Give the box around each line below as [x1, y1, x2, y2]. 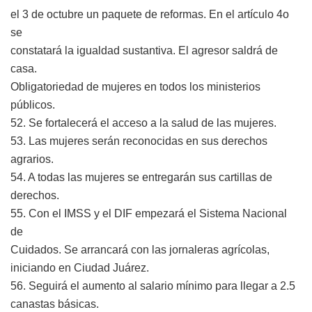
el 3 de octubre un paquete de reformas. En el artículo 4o [10, 8, 289, 20]
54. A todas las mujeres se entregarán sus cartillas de [10, 171, 272, 183]
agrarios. [10, 153, 54, 165]
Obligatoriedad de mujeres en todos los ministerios [10, 80, 260, 93]
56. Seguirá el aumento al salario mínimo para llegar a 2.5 [10, 279, 295, 292]
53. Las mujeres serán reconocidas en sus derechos [10, 134, 267, 147]
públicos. [10, 98, 55, 111]
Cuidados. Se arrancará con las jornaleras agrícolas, [10, 243, 270, 256]
